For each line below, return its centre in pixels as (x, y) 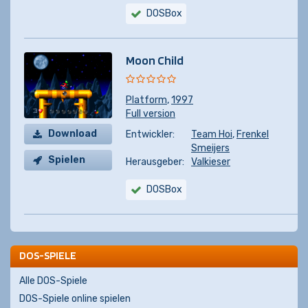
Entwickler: (150, 134)
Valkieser (211, 162)
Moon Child (155, 60)
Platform (146, 100)
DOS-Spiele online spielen (75, 299)
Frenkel (253, 134)
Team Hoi (212, 134)
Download (73, 134)
